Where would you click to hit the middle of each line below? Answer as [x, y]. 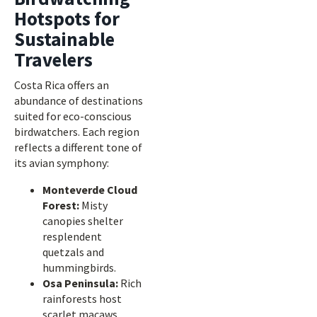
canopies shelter [83, 221]
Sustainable [64, 39]
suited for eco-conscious [73, 116]
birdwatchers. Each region [77, 132]
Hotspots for [67, 18]
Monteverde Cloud [90, 190]
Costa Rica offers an [62, 85]
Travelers [53, 59]
